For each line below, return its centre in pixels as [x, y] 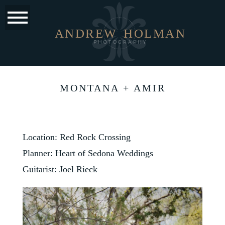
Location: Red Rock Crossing [76, 137]
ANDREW [86, 33]
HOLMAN [155, 33]
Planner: [39, 153]
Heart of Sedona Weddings [104, 153]
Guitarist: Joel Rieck [60, 169]
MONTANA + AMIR [113, 88]
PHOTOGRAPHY [120, 42]
